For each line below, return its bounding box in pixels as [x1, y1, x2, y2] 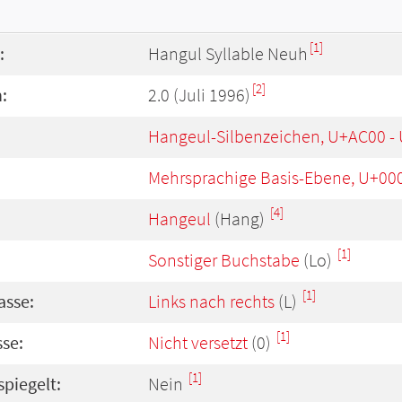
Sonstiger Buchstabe [148, 249, 300, 272]
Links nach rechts [148, 290, 275, 313]
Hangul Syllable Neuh [148, 42, 308, 66]
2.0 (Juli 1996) [148, 83, 250, 107]
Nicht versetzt [148, 331, 248, 354]
